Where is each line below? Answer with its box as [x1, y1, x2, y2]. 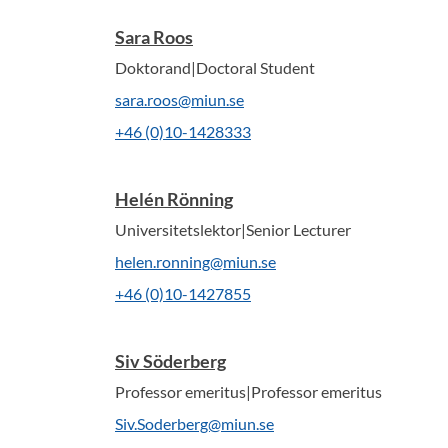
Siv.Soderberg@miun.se [115, 414, 274, 433]
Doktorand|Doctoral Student [115, 58, 315, 77]
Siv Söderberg [115, 350, 226, 372]
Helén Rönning [115, 188, 233, 210]
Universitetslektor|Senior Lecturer [115, 220, 351, 239]
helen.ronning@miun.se [115, 252, 276, 271]
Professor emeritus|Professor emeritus [115, 382, 382, 401]
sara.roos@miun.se [115, 90, 244, 109]
